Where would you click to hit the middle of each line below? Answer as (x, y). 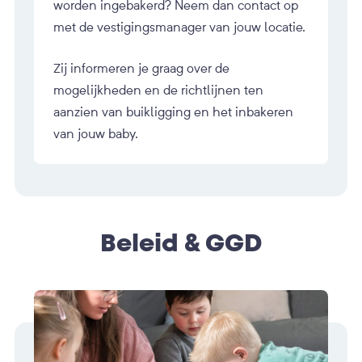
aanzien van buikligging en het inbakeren (173, 112)
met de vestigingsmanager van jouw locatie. (179, 27)
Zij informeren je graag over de (141, 68)
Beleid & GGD (181, 244)
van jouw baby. (96, 134)
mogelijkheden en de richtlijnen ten (158, 90)
